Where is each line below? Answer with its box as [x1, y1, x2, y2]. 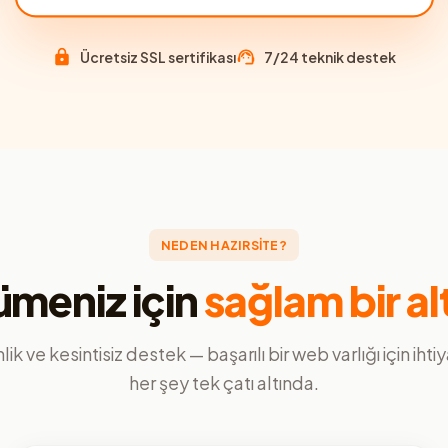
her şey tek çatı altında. [129, 370, 319, 394]
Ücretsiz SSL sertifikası [80, 47, 236, 66]
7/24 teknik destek [264, 47, 396, 66]
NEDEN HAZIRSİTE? [161, 236, 287, 253]
